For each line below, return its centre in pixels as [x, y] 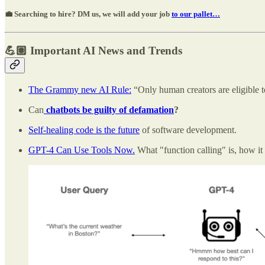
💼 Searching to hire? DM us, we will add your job [88, 14]
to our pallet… [196, 14]
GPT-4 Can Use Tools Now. [82, 150]
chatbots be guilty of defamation [109, 109]
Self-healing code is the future [84, 130]
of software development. [188, 130]
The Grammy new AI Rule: [80, 89]
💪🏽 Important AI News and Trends [93, 51]
